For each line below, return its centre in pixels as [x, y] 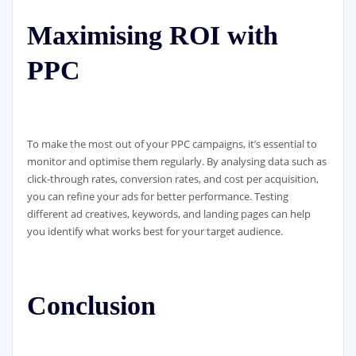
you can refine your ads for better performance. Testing [157, 197]
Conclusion [91, 306]
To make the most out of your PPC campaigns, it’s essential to [172, 144]
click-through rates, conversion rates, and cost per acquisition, [172, 179]
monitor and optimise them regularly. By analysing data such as [176, 162]
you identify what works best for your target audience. [155, 232]
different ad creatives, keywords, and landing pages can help [168, 214]
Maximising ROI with [152, 36]
